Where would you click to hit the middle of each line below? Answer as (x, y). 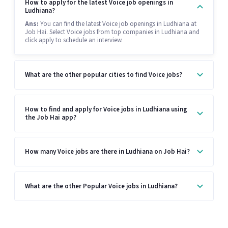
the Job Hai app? (51, 117)
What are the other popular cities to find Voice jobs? (104, 75)
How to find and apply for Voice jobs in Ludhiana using (106, 109)
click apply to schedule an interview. (74, 40)
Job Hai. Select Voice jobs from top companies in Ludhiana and (112, 32)
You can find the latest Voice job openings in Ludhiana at (118, 24)
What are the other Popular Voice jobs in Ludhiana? (101, 186)
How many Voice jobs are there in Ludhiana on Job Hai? (107, 152)
